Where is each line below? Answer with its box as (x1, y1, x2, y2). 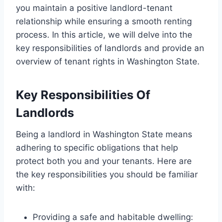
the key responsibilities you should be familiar (16, 169, 198, 179)
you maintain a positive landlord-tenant (16, 2, 172, 13)
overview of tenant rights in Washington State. (16, 56, 200, 66)
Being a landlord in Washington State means (16, 129, 192, 139)
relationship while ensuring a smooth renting (16, 16, 192, 26)
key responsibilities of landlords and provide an (16, 43, 204, 53)
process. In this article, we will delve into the (16, 29, 192, 40)
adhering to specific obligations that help (16, 142, 178, 153)
